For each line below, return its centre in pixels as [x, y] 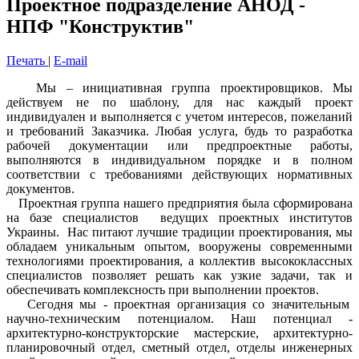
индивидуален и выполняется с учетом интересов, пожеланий [179, 116]
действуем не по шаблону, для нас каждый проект [179, 102]
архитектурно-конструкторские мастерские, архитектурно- [179, 333]
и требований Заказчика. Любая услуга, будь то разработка [179, 131]
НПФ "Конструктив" [100, 26]
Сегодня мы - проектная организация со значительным [179, 304]
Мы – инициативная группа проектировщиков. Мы [179, 87]
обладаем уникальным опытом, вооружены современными [179, 246]
